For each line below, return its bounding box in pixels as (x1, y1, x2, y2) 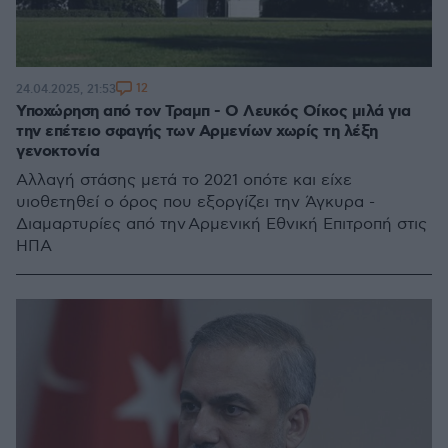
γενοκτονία (16, 141, 99, 162)
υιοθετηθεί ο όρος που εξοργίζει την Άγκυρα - (16, 193, 375, 212)
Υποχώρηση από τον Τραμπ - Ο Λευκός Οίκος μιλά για (16, 101, 411, 122)
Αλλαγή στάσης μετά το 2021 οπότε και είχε (16, 171, 352, 190)
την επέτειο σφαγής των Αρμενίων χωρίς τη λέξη (16, 121, 378, 142)
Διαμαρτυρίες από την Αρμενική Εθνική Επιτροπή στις (16, 215, 427, 234)
